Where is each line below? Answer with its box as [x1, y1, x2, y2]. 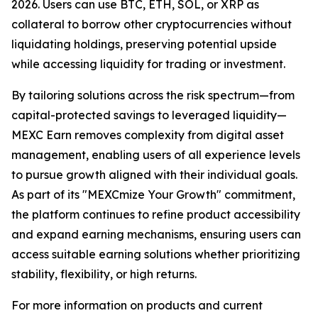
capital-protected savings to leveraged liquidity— [11, 108, 287, 123]
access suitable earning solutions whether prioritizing [11, 247, 300, 262]
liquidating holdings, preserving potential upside [11, 37, 277, 52]
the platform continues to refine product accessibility [11, 207, 300, 222]
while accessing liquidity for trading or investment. [11, 57, 285, 72]
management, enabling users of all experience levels [11, 148, 300, 163]
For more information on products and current [11, 298, 263, 313]
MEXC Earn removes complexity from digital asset [11, 128, 284, 143]
